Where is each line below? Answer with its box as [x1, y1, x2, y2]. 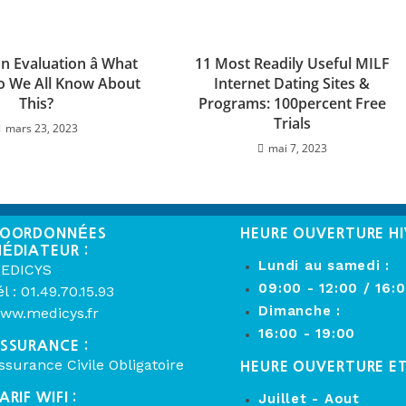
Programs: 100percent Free [198, 93, 386, 113]
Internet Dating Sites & [214, 73, 371, 93]
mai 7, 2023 [267, 140, 327, 156]
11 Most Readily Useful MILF [194, 53, 390, 73]
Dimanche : [258, 303, 341, 320]
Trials [273, 113, 311, 133]
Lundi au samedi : [258, 257, 391, 275]
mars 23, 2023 [5, 121, 79, 136]
